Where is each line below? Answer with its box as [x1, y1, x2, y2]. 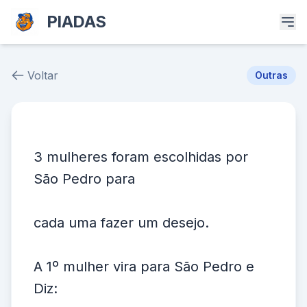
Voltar [27, 69, 58, 82]
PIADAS [47, 12, 106, 32]
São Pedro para [34, 171, 135, 187]
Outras [255, 69, 288, 81]
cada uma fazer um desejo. [34, 214, 209, 231]
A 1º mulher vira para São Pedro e [34, 258, 254, 275]
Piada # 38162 [33, 125, 106, 138]
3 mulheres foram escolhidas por [34, 149, 248, 165]
